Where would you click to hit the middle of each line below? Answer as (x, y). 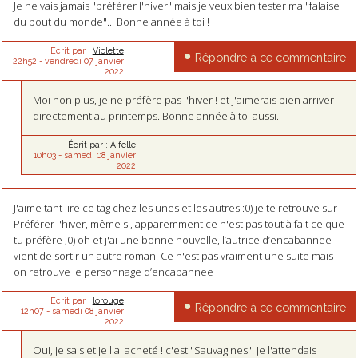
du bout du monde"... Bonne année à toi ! (111, 22)
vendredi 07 (69, 61)
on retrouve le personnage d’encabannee (113, 272)
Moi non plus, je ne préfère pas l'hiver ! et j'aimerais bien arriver (184, 100)
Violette (108, 51)
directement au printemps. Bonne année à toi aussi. (156, 116)
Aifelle (123, 144)
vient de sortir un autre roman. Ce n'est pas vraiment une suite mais (173, 256)
